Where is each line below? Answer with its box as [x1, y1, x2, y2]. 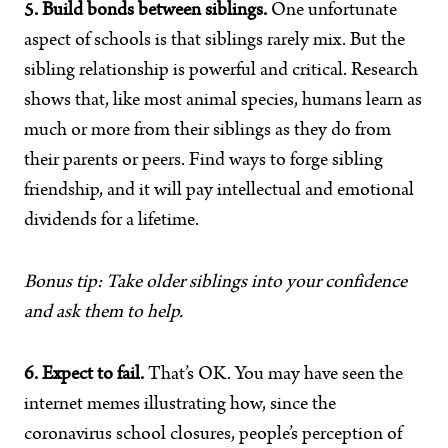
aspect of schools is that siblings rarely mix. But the [24, 31, 405, 51]
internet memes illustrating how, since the [24, 395, 336, 415]
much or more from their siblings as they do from [24, 121, 391, 141]
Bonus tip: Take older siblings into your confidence [24, 273, 407, 293]
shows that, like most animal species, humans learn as [24, 91, 422, 111]
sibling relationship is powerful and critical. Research [24, 61, 418, 81]
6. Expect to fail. [24, 365, 144, 385]
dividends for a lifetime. [24, 211, 199, 231]
